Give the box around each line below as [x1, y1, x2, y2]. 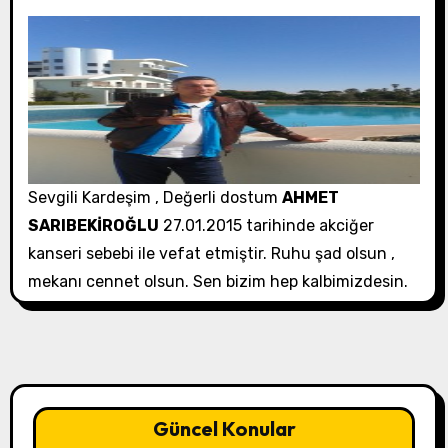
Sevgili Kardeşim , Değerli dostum [27, 188, 282, 208]
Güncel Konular [152, 416, 296, 442]
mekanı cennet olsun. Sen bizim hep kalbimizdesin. [27, 272, 408, 292]
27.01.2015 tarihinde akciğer [158, 216, 374, 236]
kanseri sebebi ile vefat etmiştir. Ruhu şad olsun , [27, 244, 395, 264]
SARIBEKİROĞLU [27, 216, 159, 236]
